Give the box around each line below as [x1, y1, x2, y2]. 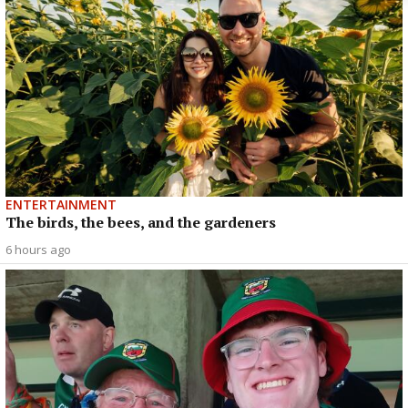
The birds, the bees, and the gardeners [5, 211, 276, 232]
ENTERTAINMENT [5, 195, 117, 213]
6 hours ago [5, 240, 71, 258]
